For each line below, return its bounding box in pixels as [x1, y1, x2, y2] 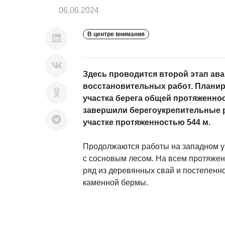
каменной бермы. [82, 178, 148, 187]
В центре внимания [87, 31, 145, 38]
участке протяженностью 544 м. [82, 118, 210, 127]
